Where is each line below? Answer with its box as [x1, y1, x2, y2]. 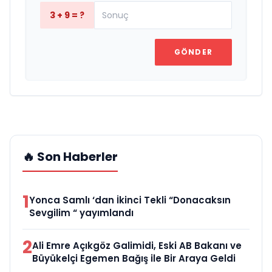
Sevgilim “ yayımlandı [29, 206, 134, 219]
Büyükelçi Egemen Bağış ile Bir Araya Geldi [32, 251, 236, 265]
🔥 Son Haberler [22, 148, 118, 165]
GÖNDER [174, 46, 212, 57]
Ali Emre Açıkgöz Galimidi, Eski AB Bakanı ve [32, 239, 242, 252]
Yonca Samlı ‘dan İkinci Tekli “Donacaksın [29, 193, 231, 206]
